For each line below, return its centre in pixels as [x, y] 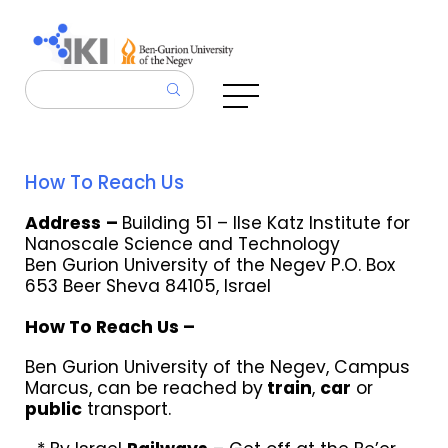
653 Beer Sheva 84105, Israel [147, 286]
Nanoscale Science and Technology [182, 244]
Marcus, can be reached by [143, 388]
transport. [126, 409]
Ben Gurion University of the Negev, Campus [217, 367]
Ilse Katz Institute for [321, 223]
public [53, 409]
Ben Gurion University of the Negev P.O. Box [209, 265]
